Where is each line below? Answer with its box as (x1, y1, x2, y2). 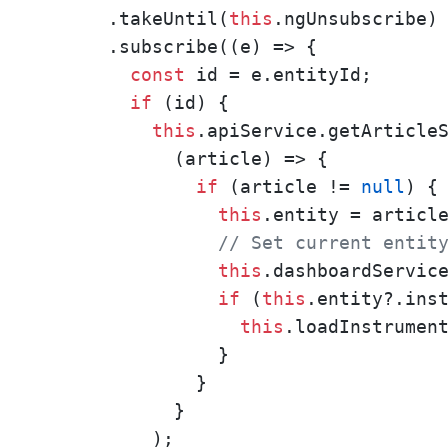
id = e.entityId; (185, 63, 372, 85)
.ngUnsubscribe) (273, 7, 438, 29)
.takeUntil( (42, 7, 229, 29)
